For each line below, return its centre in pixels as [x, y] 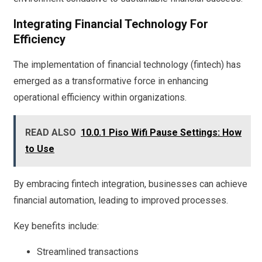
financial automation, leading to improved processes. [121, 200]
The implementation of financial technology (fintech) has [127, 64]
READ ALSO [51, 132]
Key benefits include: [56, 226]
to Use [40, 149]
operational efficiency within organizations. [100, 97]
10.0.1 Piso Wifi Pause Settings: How [161, 132]
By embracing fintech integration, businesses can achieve [130, 184]
